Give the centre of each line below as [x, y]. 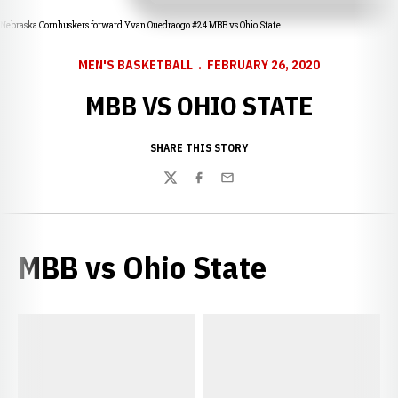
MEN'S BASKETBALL [135, 65]
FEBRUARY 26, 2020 [263, 65]
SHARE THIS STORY [199, 148]
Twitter [184, 187]
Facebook [219, 187]
